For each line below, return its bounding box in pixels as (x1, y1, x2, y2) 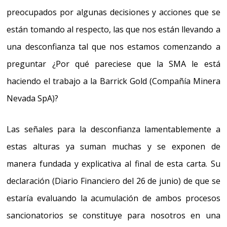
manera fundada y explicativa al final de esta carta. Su (7, 158, 220, 170)
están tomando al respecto (7, 24, 109, 35)
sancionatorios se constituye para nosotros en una (7, 210, 220, 221)
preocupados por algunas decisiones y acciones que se (7, 7, 220, 18)
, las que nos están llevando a (108, 24, 220, 35)
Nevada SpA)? (7, 93, 59, 104)
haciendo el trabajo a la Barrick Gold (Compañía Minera (7, 75, 220, 87)
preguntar (7, 58, 52, 70)
